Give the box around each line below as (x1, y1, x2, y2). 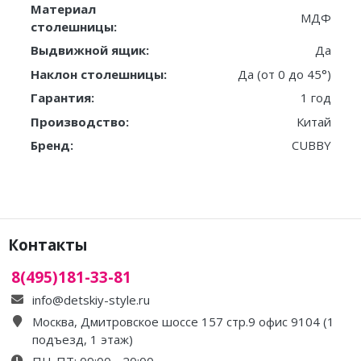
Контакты (8, 234, 87, 255)
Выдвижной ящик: (30, 42, 149, 58)
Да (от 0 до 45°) (237, 65, 331, 82)
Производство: (30, 113, 129, 130)
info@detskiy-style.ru (32, 292, 150, 308)
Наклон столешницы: (30, 65, 167, 82)
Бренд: (30, 137, 73, 153)
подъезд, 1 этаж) (32, 331, 133, 347)
